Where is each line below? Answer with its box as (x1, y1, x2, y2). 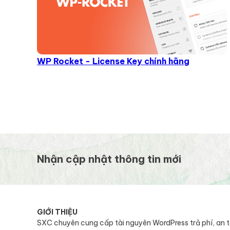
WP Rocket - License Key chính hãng (37, 56, 189, 67)
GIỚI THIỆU (37, 207, 78, 217)
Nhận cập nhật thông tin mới (37, 152, 181, 166)
